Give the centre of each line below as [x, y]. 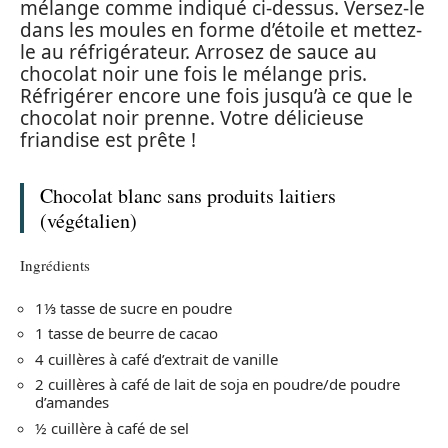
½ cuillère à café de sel [112, 427]
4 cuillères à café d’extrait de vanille [156, 358]
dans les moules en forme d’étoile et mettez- [221, 29]
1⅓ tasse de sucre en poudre [133, 307]
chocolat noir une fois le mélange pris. [193, 73]
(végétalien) [88, 220]
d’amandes [72, 402]
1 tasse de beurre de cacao [126, 333]
